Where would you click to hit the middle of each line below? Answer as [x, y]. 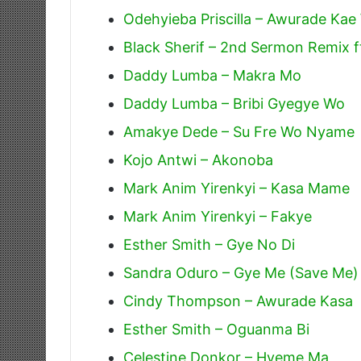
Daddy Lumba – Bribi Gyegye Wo [234, 103]
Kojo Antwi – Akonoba [198, 160]
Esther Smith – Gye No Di [209, 244]
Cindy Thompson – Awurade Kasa [238, 301]
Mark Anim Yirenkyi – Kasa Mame [237, 188]
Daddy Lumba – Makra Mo [212, 75]
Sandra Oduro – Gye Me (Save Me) [241, 272]
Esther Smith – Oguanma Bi [216, 329]
